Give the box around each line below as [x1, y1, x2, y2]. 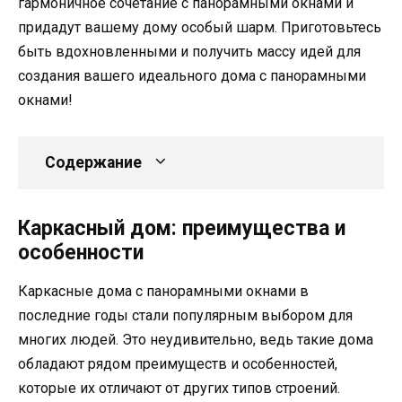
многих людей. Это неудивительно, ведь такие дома [18, 331, 373, 349]
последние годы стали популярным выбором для [18, 307, 353, 325]
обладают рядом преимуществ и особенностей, [18, 355, 337, 373]
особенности [18, 240, 144, 266]
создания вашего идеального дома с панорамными [18, 67, 366, 85]
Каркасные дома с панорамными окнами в [18, 283, 309, 301]
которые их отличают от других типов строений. [18, 380, 340, 398]
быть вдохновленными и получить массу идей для [18, 43, 361, 61]
